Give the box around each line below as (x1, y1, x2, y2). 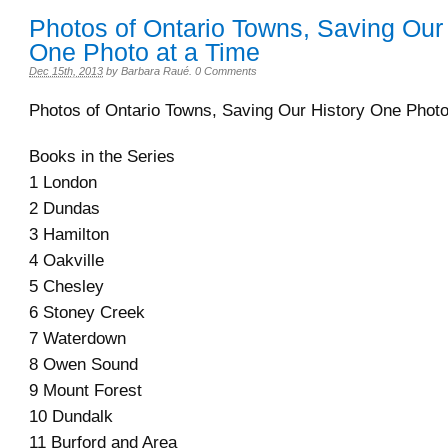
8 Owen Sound (29, 354, 138, 374)
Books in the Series (29, 146, 175, 166)
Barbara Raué (121, 65, 189, 77)
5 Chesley (29, 276, 104, 296)
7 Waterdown (29, 328, 126, 348)
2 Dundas (29, 198, 100, 218)
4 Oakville (29, 250, 104, 270)
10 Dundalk (29, 406, 113, 426)
